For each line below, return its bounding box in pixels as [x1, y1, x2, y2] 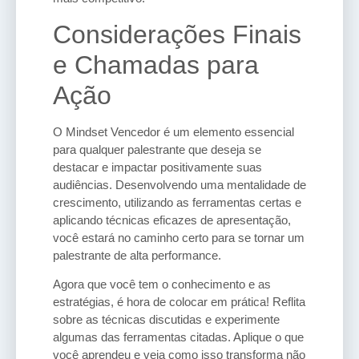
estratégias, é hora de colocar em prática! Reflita [53, 295, 305, 309]
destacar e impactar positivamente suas [53, 159, 262, 174]
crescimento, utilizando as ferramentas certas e [53, 195, 301, 209]
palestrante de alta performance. [53, 248, 221, 262]
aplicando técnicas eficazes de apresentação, [53, 212, 291, 227]
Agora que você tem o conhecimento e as [53, 277, 271, 292]
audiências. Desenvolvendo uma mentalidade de [53, 177, 306, 192]
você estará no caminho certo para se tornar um [53, 230, 305, 244]
